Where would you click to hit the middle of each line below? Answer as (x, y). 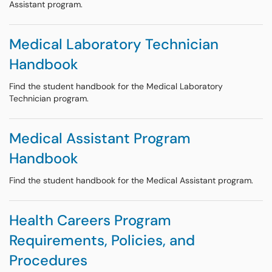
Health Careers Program (90, 220)
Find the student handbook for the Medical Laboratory (116, 86)
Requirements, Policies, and (102, 240)
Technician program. (49, 98)
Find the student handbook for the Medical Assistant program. (131, 180)
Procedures (48, 260)
